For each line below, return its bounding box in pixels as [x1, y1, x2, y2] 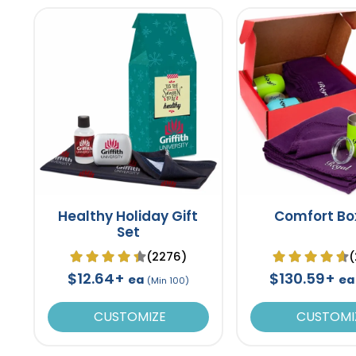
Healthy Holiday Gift [58, 206, 199, 226]
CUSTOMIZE [90, 307, 166, 326]
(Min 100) [146, 273, 189, 287]
